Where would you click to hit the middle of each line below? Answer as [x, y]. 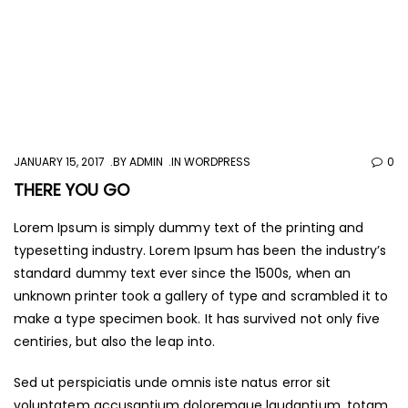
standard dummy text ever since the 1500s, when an [182, 273]
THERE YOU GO [71, 189]
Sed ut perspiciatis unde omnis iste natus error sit [173, 382]
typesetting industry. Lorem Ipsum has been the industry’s [200, 250]
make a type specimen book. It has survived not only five [197, 318]
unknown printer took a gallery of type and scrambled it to [201, 296]
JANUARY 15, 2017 [59, 161]
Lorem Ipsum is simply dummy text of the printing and [189, 227]
